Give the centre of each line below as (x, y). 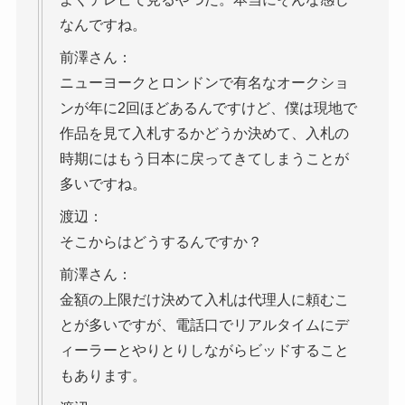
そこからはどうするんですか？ (160, 242)
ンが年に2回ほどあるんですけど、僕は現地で (208, 108)
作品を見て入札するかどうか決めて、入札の (204, 134)
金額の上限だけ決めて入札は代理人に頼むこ (204, 300)
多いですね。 (103, 184)
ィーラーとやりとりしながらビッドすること (204, 351)
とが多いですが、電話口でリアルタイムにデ (204, 325)
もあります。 (103, 376)
